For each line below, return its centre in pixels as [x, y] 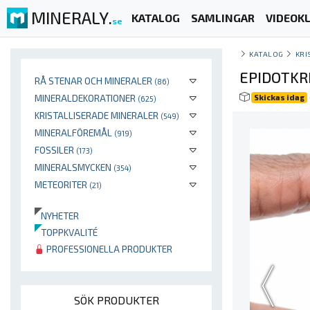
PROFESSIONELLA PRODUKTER [108, 249]
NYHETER [57, 216]
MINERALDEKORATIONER [86, 98]
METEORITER [62, 184]
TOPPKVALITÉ [66, 232]
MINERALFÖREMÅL [74, 133]
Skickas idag [280, 97]
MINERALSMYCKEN [74, 167]
